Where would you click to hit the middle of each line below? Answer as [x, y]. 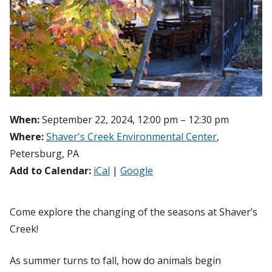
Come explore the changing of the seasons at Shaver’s [134, 212]
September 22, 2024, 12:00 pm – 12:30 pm [134, 120]
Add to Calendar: [50, 171]
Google [137, 171]
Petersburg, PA [44, 154]
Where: [27, 137]
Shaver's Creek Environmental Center [131, 137]
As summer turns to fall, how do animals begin [115, 261]
